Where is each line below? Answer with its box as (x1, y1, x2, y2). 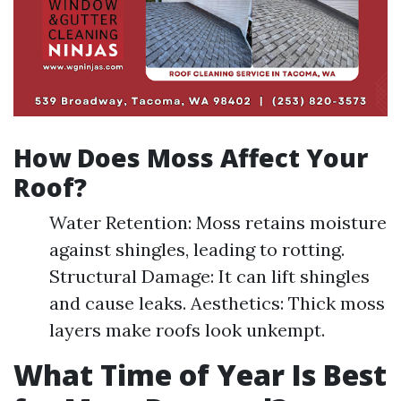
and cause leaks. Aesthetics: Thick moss (49, 292, 385, 315)
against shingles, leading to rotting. (49, 238, 345, 261)
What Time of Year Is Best (13, 355, 387, 395)
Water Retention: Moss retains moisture (49, 211, 387, 235)
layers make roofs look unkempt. (49, 319, 325, 342)
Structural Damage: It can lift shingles (49, 265, 370, 288)
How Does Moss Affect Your (13, 141, 368, 175)
